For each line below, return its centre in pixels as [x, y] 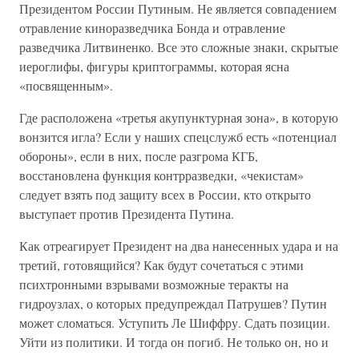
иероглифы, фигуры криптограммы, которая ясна [154, 66]
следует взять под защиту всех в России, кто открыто [165, 194]
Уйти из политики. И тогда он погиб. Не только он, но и [174, 342]
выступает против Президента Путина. [127, 214]
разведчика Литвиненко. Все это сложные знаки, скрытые [179, 47]
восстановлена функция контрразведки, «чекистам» [161, 175]
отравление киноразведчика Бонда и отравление [152, 28]
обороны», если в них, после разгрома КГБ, [139, 156]
